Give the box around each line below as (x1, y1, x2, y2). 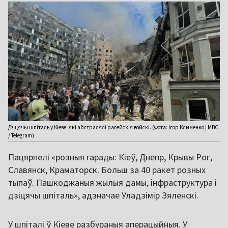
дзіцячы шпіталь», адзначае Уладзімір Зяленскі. (8, 189, 198, 201)
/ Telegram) (8, 131, 34, 139)
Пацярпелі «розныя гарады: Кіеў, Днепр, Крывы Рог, (8, 151, 212, 163)
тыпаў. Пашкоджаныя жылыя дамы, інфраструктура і (8, 176, 217, 188)
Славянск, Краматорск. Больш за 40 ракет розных (8, 163, 206, 176)
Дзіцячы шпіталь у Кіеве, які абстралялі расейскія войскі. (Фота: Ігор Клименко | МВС (8, 123, 218, 131)
